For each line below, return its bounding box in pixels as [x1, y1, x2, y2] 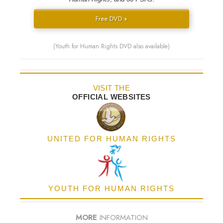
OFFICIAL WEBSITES [72, 93, 151, 102]
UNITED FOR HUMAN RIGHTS [47, 134, 176, 143]
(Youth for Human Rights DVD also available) [53, 42, 170, 51]
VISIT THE [93, 84, 130, 93]
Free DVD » [95, 14, 127, 24]
